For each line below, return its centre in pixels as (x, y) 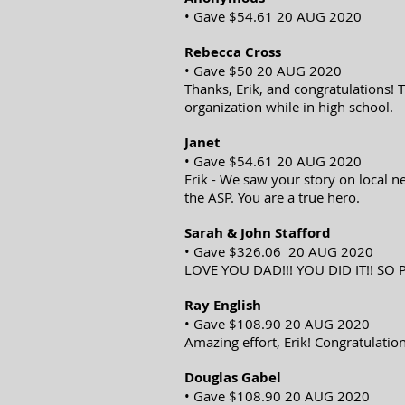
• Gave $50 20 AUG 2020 (263, 71)
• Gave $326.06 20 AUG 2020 (279, 251)
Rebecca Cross (233, 52)
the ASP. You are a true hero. (272, 197)
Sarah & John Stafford (258, 233)
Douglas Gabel (233, 377)
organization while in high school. (289, 107)
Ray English (223, 305)
